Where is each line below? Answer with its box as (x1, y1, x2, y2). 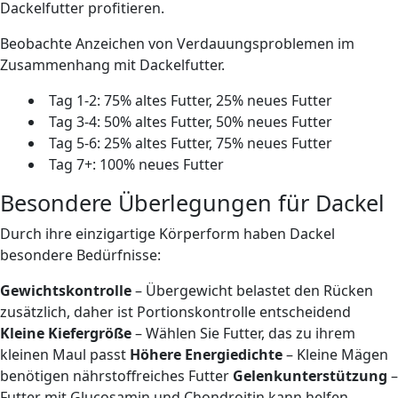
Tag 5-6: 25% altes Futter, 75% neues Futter (49, 132, 332, 153)
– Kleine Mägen (283, 344, 388, 364)
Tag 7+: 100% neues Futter (49, 154, 224, 174)
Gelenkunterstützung (233, 365, 387, 386)
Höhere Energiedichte (130, 344, 283, 364)
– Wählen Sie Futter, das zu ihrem (131, 322, 355, 343)
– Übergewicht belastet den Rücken (131, 280, 373, 300)
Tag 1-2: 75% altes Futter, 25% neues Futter (49, 90, 332, 110)
